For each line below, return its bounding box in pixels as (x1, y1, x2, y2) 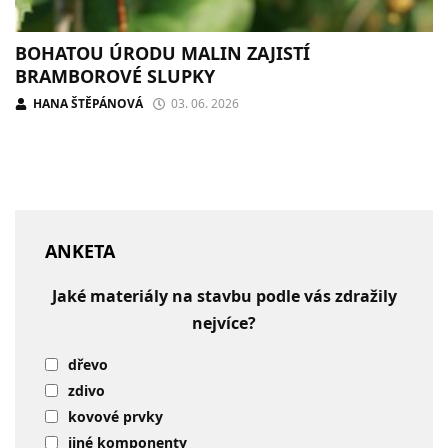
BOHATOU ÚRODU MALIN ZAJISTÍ (15, 40, 310, 65)
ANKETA (45, 238, 115, 263)
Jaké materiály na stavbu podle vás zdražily (51, 284, 397, 307)
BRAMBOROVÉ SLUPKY (15, 63, 215, 88)
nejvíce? (192, 311, 256, 334)
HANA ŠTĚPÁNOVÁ (33, 94, 143, 112)
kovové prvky (68, 406, 163, 426)
